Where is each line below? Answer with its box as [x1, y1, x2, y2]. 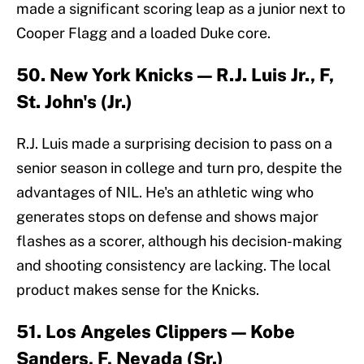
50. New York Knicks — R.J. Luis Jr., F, [16, 64, 334, 86]
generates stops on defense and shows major [16, 208, 318, 226]
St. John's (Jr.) [16, 91, 132, 113]
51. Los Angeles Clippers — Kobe [16, 321, 295, 343]
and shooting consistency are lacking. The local [16, 257, 331, 275]
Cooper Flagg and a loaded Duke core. [16, 24, 271, 42]
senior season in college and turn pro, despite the [16, 159, 342, 177]
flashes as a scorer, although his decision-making [16, 232, 342, 250]
